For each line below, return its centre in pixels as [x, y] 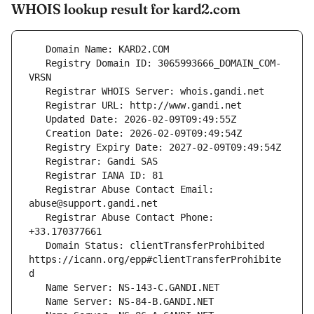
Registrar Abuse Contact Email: [37, 190]
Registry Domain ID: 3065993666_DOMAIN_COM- [37, 63]
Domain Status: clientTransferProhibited [37, 246]
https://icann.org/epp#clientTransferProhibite [155, 260]
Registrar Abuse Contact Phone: [37, 218]
